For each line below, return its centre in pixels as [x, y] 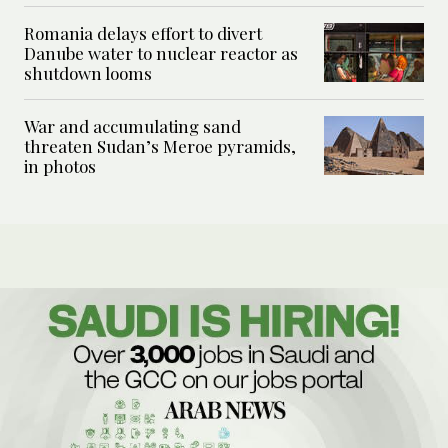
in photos [60, 165]
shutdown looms [88, 72]
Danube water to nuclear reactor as [161, 52]
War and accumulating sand [132, 125]
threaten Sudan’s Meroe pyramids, [160, 145]
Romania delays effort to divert [143, 32]
